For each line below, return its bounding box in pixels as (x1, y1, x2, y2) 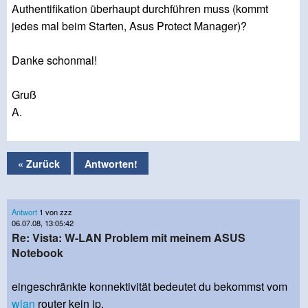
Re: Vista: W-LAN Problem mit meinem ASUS (12, 230, 245, 246)
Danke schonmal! (12, 52, 97, 69)
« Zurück (18, 156, 60, 170)
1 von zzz (37, 206, 72, 217)
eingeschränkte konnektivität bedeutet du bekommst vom (12, 278, 287, 295)
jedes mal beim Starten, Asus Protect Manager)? (12, 18, 247, 34)
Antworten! (85, 156, 137, 170)
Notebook (12, 245, 63, 261)
